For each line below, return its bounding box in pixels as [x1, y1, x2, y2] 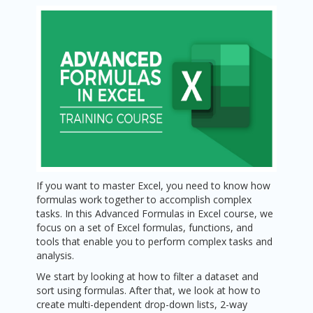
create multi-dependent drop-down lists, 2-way [36, 298, 248, 311]
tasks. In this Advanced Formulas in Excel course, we [36, 207, 274, 220]
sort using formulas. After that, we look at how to [36, 284, 261, 297]
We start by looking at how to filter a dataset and [36, 270, 259, 283]
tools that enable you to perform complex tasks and [36, 235, 273, 248]
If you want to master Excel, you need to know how [36, 179, 271, 192]
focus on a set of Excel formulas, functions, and [36, 221, 254, 234]
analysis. [36, 249, 75, 262]
